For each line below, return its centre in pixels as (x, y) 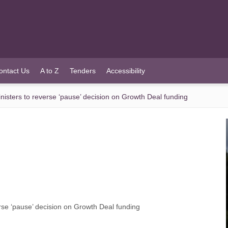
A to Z (49, 70)
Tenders (82, 70)
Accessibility (125, 70)
